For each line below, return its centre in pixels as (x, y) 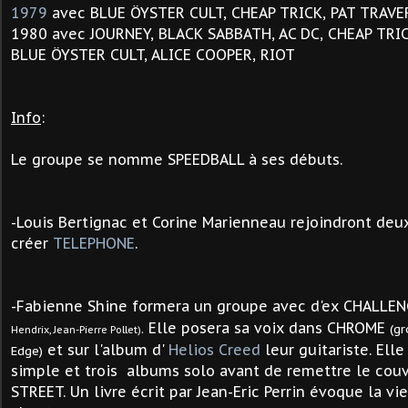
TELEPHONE (94, 243)
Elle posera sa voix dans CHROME (267, 328)
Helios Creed (214, 350)
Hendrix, (32, 330)
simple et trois (66, 371)
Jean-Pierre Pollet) (97, 330)
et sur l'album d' (106, 350)
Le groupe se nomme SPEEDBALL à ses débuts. (177, 159)
